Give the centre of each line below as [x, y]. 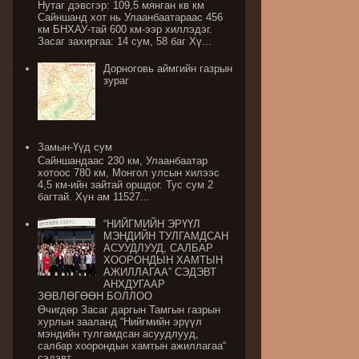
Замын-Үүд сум [75, 147]
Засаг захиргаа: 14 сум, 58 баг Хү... [125, 42]
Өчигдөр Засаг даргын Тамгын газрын [129, 310]
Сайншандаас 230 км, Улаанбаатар [123, 161]
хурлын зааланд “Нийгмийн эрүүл [120, 322]
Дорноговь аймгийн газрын [168, 68]
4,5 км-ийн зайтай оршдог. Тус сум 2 [126, 185]
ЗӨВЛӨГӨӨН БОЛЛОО [95, 296]
